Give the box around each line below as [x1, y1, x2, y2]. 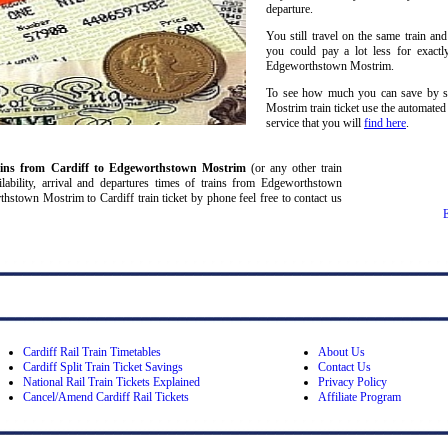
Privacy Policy [318, 375, 387, 389]
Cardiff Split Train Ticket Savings [23, 360, 183, 374]
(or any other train [245, 160, 343, 175]
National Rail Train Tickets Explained [23, 375, 200, 389]
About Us [318, 345, 365, 359]
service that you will [266, 115, 364, 130]
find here [364, 115, 406, 130]
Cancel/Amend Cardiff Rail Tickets [23, 390, 189, 404]
